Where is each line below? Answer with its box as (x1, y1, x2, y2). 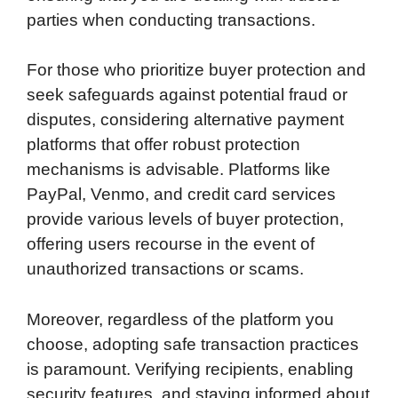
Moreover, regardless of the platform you (27, 309, 334, 329)
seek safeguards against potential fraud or (27, 85, 347, 105)
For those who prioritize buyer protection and (27, 60, 366, 80)
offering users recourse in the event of (27, 235, 314, 254)
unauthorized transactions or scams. (27, 259, 304, 279)
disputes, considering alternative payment (27, 110, 344, 130)
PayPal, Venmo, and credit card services (27, 185, 336, 204)
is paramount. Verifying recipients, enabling (27, 359, 354, 378)
